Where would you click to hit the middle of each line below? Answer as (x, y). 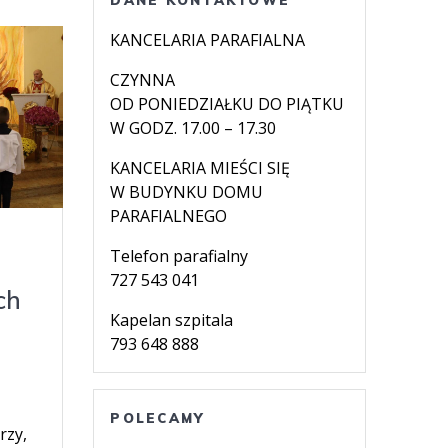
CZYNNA (143, 79)
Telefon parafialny (179, 255)
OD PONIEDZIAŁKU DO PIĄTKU (227, 103)
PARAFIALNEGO (169, 215)
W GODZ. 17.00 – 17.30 (193, 127)
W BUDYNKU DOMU (187, 191)
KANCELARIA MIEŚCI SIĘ (200, 167)
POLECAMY (157, 417)
